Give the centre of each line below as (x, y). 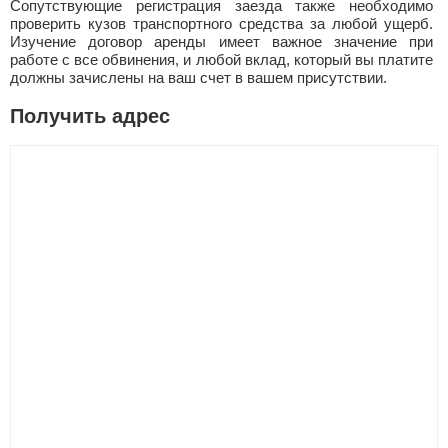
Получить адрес (90, 116)
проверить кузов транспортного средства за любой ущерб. (221, 23)
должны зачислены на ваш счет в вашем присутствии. (198, 77)
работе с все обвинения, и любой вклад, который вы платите (221, 59)
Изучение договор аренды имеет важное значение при (221, 41)
